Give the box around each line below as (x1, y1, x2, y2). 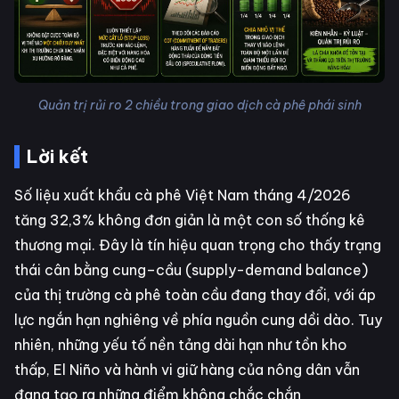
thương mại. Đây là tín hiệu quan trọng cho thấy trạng (14, 235, 381, 254)
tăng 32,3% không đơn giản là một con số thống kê (14, 210, 365, 229)
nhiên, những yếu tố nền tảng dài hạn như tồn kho (14, 335, 347, 354)
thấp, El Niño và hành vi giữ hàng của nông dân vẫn (14, 360, 360, 379)
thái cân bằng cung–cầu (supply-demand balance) (14, 260, 368, 279)
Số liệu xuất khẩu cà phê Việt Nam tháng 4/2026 (14, 185, 351, 204)
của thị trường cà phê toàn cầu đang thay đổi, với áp (14, 285, 376, 304)
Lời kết (27, 144, 88, 167)
